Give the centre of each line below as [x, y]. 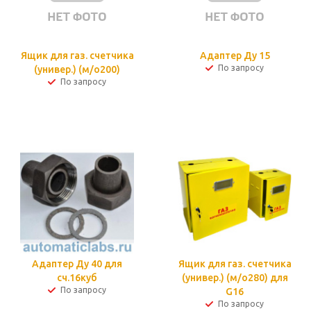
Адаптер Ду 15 [235, 56]
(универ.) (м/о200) [77, 69]
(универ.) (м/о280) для [235, 278]
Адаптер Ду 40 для [77, 264]
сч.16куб [77, 278]
